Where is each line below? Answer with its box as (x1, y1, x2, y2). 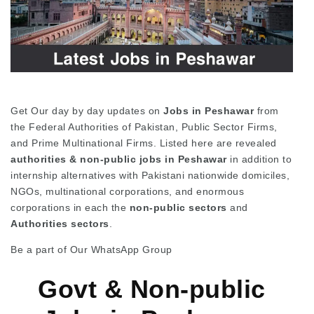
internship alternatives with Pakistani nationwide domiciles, (11, 169, 289, 181)
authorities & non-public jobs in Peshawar (11, 153, 230, 165)
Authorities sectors (11, 217, 109, 229)
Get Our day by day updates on (11, 104, 161, 116)
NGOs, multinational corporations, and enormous (11, 185, 244, 197)
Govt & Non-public (38, 274, 266, 303)
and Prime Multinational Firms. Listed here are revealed (11, 137, 277, 149)
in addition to (230, 153, 292, 165)
